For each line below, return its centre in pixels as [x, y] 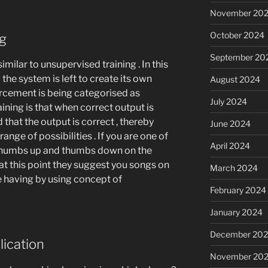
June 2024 [230, 123]
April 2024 [230, 145]
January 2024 [236, 212]
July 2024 [228, 101]
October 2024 [237, 35]
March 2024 [234, 167]
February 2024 [238, 190]
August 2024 [235, 79]
